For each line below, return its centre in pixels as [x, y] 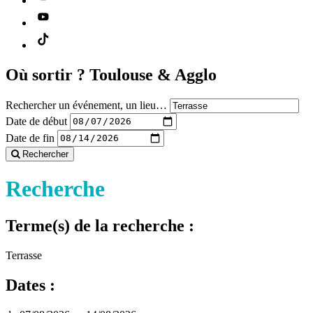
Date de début [36, 121]
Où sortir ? [48, 74]
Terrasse [24, 256]
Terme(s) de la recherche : [100, 226]
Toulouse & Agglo [153, 74]
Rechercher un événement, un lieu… [86, 105]
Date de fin [30, 138]
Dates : [30, 285]
